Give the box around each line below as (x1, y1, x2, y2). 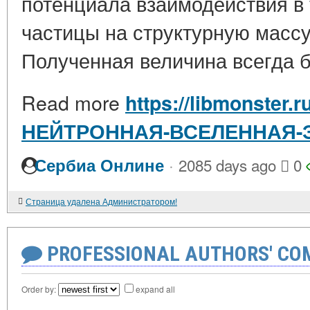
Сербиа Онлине (35, 153, 164, 177)
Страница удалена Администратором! (26, 195, 177, 207)
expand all (136, 283, 175, 295)
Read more (21, 88, 125, 116)
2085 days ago (179, 154, 276, 176)
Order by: (21, 283, 58, 295)
